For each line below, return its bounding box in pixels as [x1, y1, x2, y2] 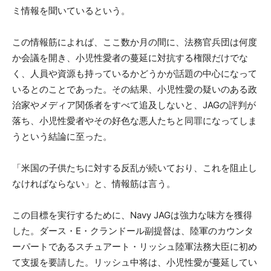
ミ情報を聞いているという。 [12, 5, 130, 17]
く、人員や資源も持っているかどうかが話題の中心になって [12, 68, 257, 80]
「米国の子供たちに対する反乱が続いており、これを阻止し [12, 162, 257, 174]
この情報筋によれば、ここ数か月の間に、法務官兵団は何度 [12, 36, 257, 48]
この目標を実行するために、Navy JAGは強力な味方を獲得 [12, 209, 252, 221]
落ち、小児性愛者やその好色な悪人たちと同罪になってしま [12, 115, 257, 127]
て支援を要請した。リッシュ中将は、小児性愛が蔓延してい [12, 256, 257, 269]
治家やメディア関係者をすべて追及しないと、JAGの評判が [12, 99, 256, 111]
